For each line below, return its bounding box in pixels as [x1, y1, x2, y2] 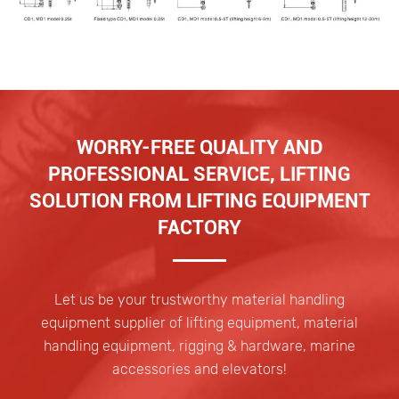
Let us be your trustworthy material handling [54, 290, 345, 308]
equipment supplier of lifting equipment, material [41, 313, 358, 331]
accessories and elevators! [112, 360, 287, 378]
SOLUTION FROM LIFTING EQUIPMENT [28, 189, 370, 212]
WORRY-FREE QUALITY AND [76, 135, 323, 159]
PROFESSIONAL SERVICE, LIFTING [48, 162, 351, 185]
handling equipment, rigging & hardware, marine [44, 337, 355, 354]
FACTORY [158, 216, 241, 239]
